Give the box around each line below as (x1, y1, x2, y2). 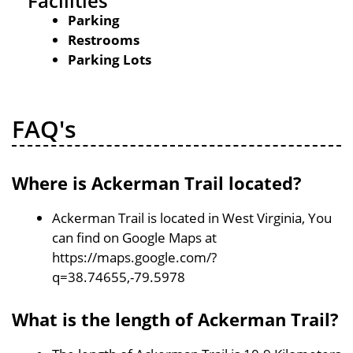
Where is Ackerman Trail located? (12, 170, 302, 195)
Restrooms (68, 31, 139, 49)
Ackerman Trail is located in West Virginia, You (52, 208, 332, 227)
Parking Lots (68, 50, 151, 69)
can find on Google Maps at (52, 228, 217, 247)
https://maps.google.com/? (52, 247, 217, 266)
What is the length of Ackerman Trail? (12, 307, 339, 331)
